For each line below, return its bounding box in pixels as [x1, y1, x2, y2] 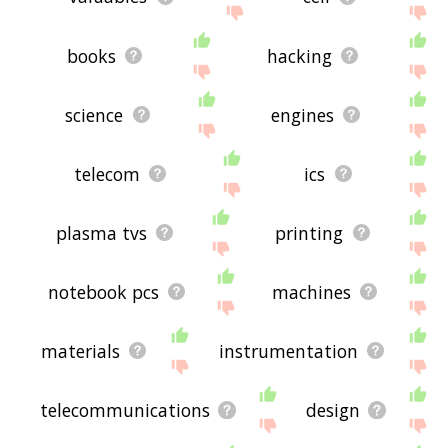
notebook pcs [48, 279, 160, 304]
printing [275, 220, 344, 245]
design [305, 397, 360, 422]
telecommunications [39, 397, 210, 422]
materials [41, 338, 121, 363]
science [65, 102, 124, 127]
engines [270, 102, 334, 127]
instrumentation [219, 338, 359, 363]
